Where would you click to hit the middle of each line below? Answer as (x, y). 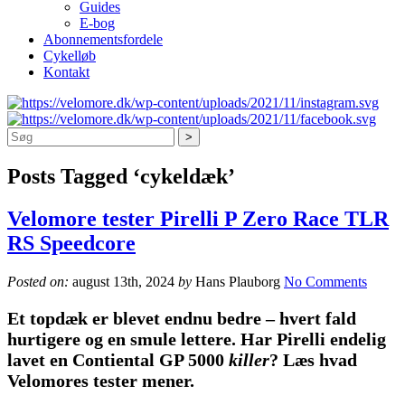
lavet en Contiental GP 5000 (118, 360)
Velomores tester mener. (101, 381)
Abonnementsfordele (103, 40)
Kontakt (66, 72)
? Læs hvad (313, 360)
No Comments (325, 282)
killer (249, 360)
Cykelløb (70, 56)
